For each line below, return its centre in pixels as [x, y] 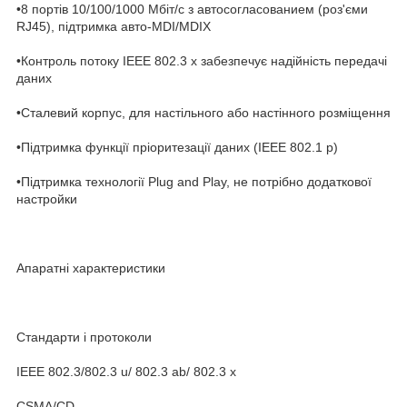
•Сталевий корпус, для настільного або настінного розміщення [203, 112]
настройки [47, 199]
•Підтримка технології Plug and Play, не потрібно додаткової [194, 181]
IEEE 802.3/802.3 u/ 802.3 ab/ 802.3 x [126, 371]
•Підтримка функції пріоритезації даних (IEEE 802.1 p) [177, 147]
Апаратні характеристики [91, 268]
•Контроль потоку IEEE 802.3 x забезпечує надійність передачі [202, 60]
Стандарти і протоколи [84, 337]
